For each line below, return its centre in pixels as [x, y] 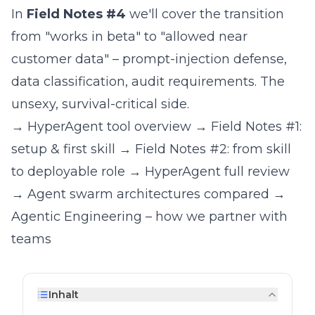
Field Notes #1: [256, 127]
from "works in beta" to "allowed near [129, 37]
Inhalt [64, 295]
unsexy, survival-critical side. [100, 104]
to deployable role [68, 172]
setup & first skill [63, 149]
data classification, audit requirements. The [148, 82]
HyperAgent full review [217, 172]
